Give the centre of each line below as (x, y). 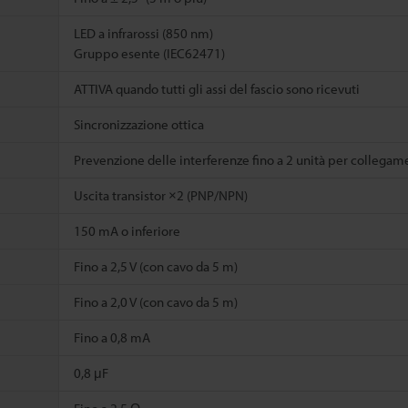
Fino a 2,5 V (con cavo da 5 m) (156, 266)
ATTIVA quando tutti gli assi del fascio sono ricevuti (217, 88)
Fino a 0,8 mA (112, 337)
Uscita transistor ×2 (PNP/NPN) (161, 195)
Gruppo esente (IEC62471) (149, 53)
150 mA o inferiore (127, 230)
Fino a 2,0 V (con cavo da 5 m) (156, 301)
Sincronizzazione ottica (139, 124)
